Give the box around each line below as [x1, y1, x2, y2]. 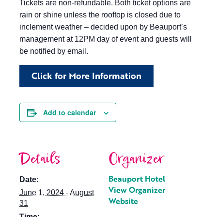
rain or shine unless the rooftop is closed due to [19, 11, 181, 19]
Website [108, 195, 138, 207]
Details [19, 148, 61, 170]
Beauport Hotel [108, 173, 165, 185]
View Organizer [108, 184, 165, 196]
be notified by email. [19, 47, 88, 55]
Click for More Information [31, 69, 141, 82]
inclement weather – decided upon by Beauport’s [19, 23, 187, 31]
